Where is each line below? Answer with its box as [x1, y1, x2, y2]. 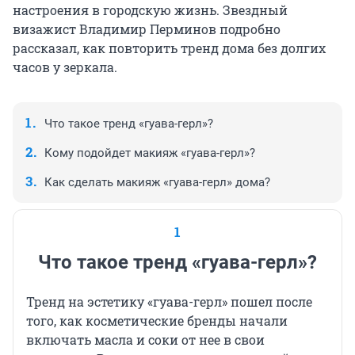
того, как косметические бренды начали [26, 312, 288, 330]
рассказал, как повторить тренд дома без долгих [13, 40, 326, 57]
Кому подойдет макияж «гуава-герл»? [44, 146, 255, 161]
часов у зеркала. [13, 59, 117, 76]
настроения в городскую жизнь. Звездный [13, 2, 288, 19]
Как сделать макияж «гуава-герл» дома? [44, 175, 270, 190]
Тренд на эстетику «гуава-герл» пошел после [26, 293, 312, 311]
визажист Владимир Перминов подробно [13, 21, 281, 38]
